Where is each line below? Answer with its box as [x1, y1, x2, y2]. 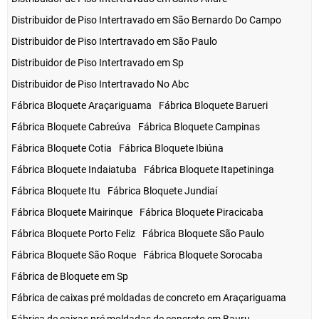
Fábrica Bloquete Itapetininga [144, 164, 274, 176]
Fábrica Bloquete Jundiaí [108, 185, 217, 197]
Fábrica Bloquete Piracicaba [140, 206, 263, 219]
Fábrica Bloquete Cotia [11, 142, 112, 155]
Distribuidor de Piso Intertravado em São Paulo [11, 36, 217, 48]
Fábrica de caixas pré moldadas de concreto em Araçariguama [11, 292, 286, 304]
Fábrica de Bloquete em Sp [11, 271, 128, 283]
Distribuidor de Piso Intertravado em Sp [11, 57, 184, 69]
